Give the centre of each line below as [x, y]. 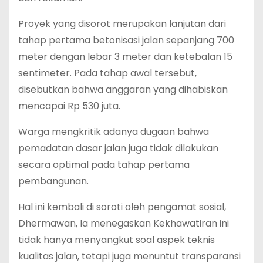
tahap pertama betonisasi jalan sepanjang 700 [126, 40]
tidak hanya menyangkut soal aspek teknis [117, 240]
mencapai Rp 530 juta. [69, 106]
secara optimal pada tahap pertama [104, 164]
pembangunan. [53, 181]
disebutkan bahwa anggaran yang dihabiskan [123, 89]
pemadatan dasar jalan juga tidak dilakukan [118, 148]
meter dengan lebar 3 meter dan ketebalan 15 [125, 56]
